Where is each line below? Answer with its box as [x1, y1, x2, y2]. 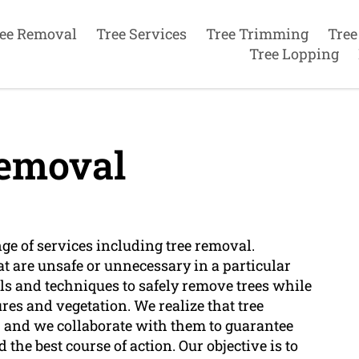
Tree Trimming [205, 23, 309, 43]
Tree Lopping [248, 43, 339, 63]
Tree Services [95, 23, 187, 43]
